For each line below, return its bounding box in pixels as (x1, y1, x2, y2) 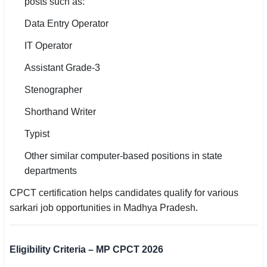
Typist (24, 129, 49, 139)
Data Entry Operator (24, 18, 108, 29)
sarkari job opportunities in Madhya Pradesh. (10, 203, 198, 213)
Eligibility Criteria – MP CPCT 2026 (10, 244, 163, 254)
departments (24, 166, 77, 176)
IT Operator (24, 41, 72, 51)
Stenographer (24, 85, 82, 95)
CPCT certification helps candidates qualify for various (10, 188, 238, 198)
